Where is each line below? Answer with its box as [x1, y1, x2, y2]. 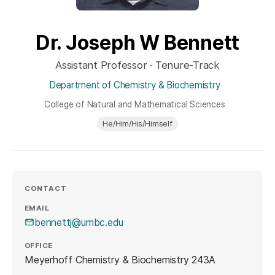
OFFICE [25, 241, 53, 250]
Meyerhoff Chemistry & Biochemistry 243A [25, 254, 216, 266]
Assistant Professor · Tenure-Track [55, 59, 220, 72]
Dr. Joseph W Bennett [35, 30, 240, 55]
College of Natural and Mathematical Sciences [44, 99, 225, 109]
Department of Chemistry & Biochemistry [48, 79, 220, 91]
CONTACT [25, 184, 68, 193]
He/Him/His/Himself [103, 119, 172, 129]
